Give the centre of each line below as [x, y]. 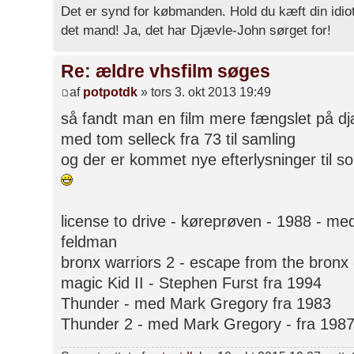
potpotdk [110, 92]
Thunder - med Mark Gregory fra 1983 [196, 303]
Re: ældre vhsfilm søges [166, 72]
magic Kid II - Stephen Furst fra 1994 [191, 282]
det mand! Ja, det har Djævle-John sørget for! [196, 30]
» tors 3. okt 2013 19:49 [204, 92]
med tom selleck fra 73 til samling [178, 139]
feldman [89, 241]
